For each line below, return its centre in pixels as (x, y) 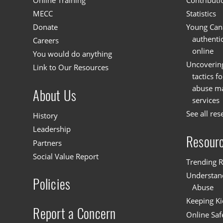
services (206, 100)
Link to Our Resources (71, 67)
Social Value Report (66, 156)
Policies (52, 184)
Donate (46, 27)
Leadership (52, 129)
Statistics (201, 14)
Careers (46, 41)
